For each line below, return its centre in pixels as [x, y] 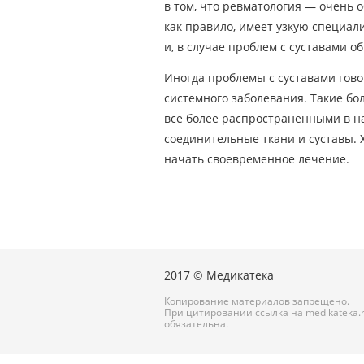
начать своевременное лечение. [257, 158]
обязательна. [196, 323]
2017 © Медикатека [219, 275]
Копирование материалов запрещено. [257, 301]
